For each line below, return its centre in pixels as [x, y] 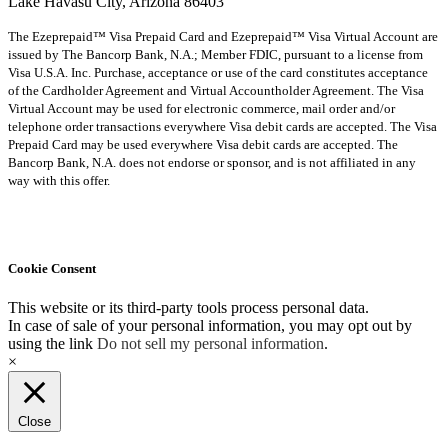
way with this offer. [59, 180]
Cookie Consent [52, 268]
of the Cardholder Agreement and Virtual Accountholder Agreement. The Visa [216, 90]
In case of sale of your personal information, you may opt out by [210, 326]
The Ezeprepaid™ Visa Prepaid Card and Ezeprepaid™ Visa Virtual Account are [223, 36]
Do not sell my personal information [210, 344]
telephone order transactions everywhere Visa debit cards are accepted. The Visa [222, 126]
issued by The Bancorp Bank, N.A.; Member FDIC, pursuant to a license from [215, 54]
